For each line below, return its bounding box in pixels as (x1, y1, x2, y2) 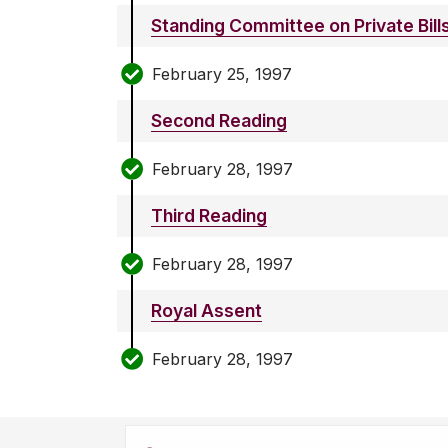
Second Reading (151, 110, 287, 132)
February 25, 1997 (152, 63, 292, 84)
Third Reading (151, 205, 267, 227)
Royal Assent (151, 300, 262, 322)
